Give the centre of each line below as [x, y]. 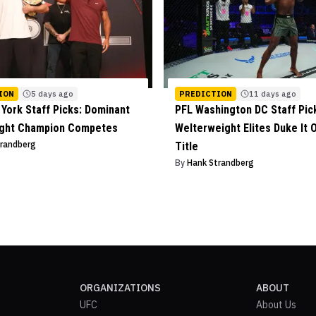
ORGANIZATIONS [120, 288]
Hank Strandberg [220, 162]
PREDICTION [206, 93]
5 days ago [52, 93]
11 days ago [273, 93]
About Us [276, 305]
